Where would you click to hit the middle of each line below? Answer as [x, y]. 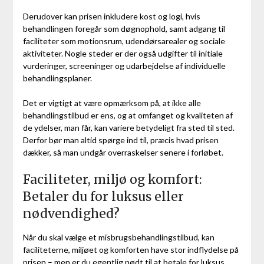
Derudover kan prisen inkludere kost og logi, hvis [111, 16]
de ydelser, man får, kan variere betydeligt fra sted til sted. [128, 127]
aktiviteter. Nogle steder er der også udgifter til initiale [123, 53]
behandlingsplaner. [57, 78]
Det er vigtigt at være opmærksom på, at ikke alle [112, 103]
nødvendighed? [71, 213]
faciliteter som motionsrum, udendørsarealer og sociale [124, 41]
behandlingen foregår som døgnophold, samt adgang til [124, 28]
